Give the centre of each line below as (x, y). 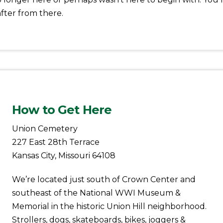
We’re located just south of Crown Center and (104, 179)
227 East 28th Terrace (56, 142)
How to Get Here (62, 110)
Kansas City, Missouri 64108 (64, 155)
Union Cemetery (45, 128)
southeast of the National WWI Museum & (97, 193)
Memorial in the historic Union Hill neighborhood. (110, 206)
